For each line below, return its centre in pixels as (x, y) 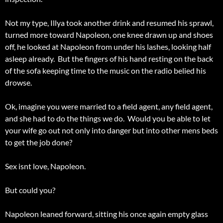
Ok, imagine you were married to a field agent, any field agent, (109, 107)
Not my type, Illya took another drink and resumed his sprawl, (109, 23)
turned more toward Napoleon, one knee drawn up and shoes (109, 35)
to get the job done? (39, 142)
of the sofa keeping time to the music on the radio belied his (106, 71)
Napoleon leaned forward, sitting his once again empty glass (107, 214)
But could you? (30, 190)
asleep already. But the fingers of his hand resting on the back (109, 59)
